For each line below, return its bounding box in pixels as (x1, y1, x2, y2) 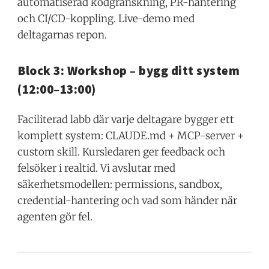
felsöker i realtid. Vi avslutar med (17, 161, 176, 175)
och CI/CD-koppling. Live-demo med (17, 12, 195, 26)
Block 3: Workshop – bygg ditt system (17, 62, 240, 79)
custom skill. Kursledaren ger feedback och (17, 145, 226, 159)
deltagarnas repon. (17, 28, 107, 42)
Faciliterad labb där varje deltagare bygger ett (17, 112, 235, 126)
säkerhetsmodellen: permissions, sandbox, (17, 177, 223, 191)
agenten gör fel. (17, 210, 93, 223)
